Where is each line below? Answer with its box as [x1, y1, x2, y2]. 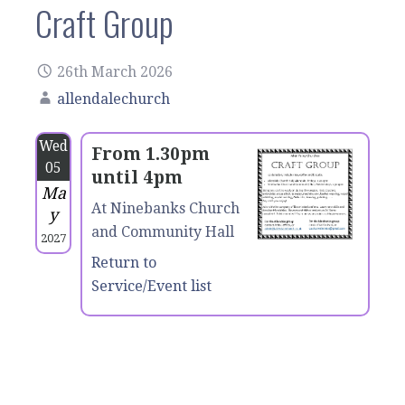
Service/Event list [91, 277, 212, 295]
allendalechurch [57, 89, 170, 108]
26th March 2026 [57, 62, 173, 80]
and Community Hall [91, 222, 234, 240]
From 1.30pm [91, 143, 210, 165]
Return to [91, 253, 156, 271]
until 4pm [91, 166, 183, 188]
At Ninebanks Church [91, 199, 240, 217]
